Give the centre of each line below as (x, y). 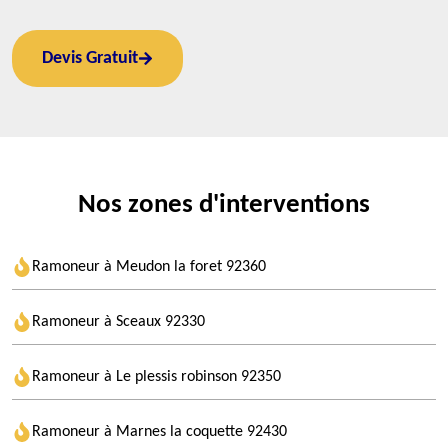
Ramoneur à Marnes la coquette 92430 (159, 432)
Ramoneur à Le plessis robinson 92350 (156, 377)
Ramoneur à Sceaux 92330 (118, 322)
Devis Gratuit (90, 58)
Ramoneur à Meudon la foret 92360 (149, 267)
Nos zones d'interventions (224, 205)
